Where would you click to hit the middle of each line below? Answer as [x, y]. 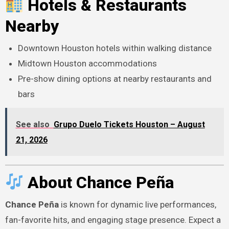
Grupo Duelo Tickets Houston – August [129, 125]
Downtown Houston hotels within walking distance [115, 48]
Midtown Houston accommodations [88, 63]
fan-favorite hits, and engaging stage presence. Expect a [113, 220]
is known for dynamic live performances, [137, 204]
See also [32, 125]
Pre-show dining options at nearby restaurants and [115, 78]
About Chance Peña [99, 183]
